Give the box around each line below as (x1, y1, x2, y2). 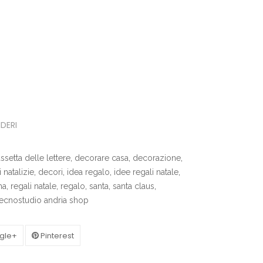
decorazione (132, 153, 181, 163)
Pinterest (38, 230, 74, 241)
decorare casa (74, 153, 129, 163)
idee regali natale (113, 167, 178, 177)
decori (38, 167, 63, 177)
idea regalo (66, 167, 110, 177)
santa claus (112, 181, 154, 191)
